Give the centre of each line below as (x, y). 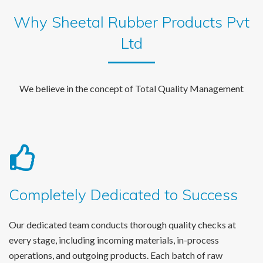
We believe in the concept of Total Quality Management (131, 88)
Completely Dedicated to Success (123, 194)
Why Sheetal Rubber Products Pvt (131, 22)
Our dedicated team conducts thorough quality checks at (122, 224)
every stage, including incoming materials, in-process (114, 240)
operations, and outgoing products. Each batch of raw (116, 255)
